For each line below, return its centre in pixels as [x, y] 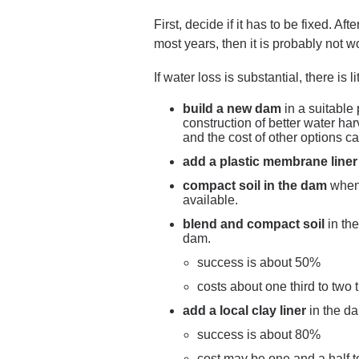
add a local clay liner [244, 311]
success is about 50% [259, 262]
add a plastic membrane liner [270, 161]
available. [210, 200]
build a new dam [232, 109]
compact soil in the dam [255, 186]
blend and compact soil [254, 224]
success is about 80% [259, 335]
